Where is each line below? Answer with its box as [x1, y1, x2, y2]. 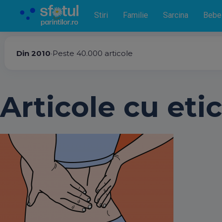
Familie [123, 10, 148, 20]
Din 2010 [16, 48, 51, 58]
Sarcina [163, 10, 188, 20]
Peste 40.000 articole [53, 48, 133, 58]
